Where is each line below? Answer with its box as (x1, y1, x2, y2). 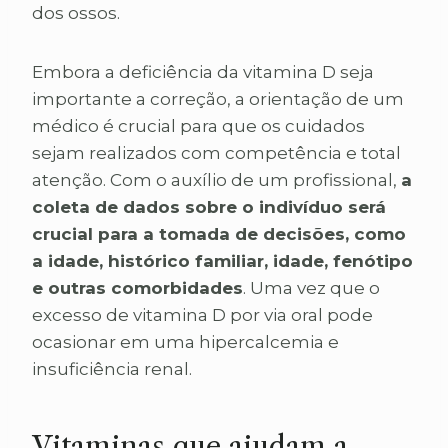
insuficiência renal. (32, 359, 192, 380)
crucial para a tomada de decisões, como (32, 224, 406, 245)
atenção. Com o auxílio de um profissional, (32, 170, 401, 191)
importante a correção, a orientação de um (32, 89, 404, 110)
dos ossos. (32, 3, 120, 24)
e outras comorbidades (32, 278, 243, 299)
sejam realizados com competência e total (32, 143, 401, 164)
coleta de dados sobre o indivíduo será (32, 197, 386, 218)
